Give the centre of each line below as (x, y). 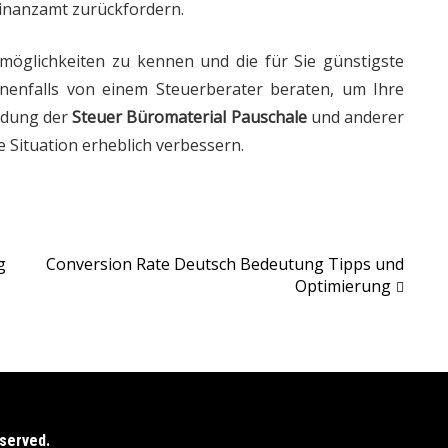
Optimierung (343, 285)
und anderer (355, 116)
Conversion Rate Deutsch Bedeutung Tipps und (225, 263)
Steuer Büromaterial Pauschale (189, 116)
